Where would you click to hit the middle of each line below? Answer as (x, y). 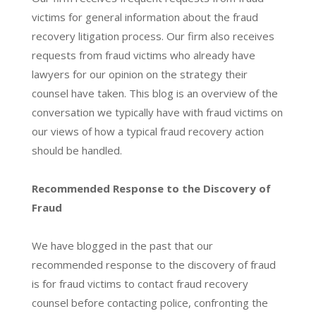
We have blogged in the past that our (122, 245)
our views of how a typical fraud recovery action (147, 131)
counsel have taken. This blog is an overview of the (154, 93)
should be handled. (77, 150)
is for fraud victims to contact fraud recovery (140, 283)
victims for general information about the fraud (145, 17)
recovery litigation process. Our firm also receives (153, 36)
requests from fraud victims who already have (143, 55)
